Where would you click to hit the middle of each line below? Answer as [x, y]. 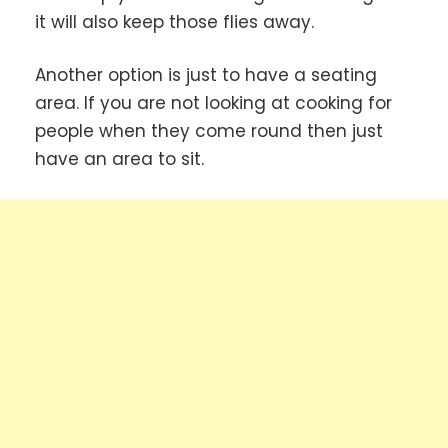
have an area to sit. [119, 159]
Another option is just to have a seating [206, 75]
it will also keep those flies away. [174, 21]
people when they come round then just [209, 131]
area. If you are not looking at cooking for [213, 103]
